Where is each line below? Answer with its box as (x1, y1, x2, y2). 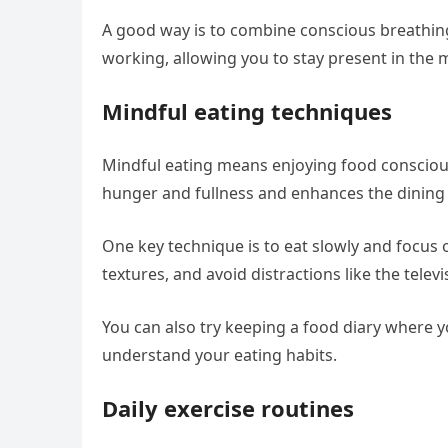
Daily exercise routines (102, 393, 354, 423)
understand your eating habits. (102, 344, 337, 366)
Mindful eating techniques (102, 96, 392, 126)
